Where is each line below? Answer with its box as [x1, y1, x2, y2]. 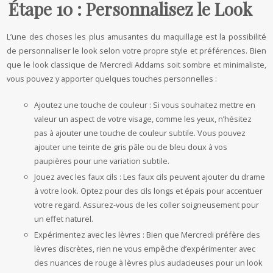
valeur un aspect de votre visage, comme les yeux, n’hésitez [34, 113, 252, 124]
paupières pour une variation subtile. [34, 155, 170, 166]
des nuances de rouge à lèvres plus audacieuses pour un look [34, 257, 263, 268]
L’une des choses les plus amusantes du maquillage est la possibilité [7, 31, 266, 42]
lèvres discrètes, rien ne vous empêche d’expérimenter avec [34, 243, 256, 254]
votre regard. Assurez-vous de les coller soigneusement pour [34, 199, 260, 210]
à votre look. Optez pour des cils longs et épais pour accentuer [34, 185, 263, 196]
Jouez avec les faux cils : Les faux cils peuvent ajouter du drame [34, 171, 266, 182]
